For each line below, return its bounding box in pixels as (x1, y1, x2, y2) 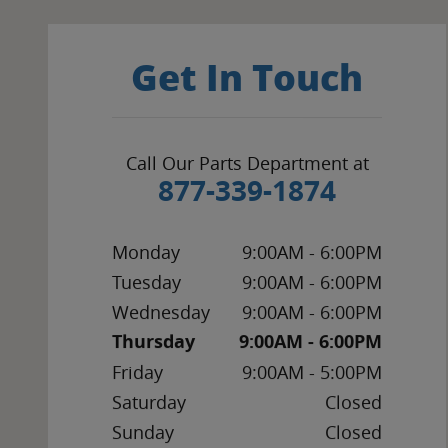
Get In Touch (131, 57, 363, 101)
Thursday (112, 329, 195, 355)
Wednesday (112, 300, 210, 325)
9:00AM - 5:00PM (242, 360, 382, 385)
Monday (112, 240, 180, 265)
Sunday (112, 420, 174, 445)
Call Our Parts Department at (125, 151, 369, 176)
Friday (112, 360, 163, 385)
